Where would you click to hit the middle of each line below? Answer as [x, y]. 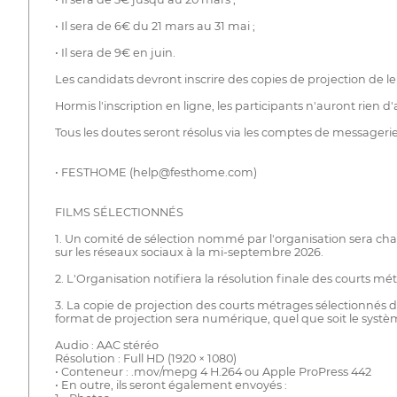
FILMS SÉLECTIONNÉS [119, 213]
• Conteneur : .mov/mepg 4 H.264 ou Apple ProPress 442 [213, 372]
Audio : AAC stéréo [106, 346]
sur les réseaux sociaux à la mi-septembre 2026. [189, 253]
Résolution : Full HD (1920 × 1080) [145, 359]
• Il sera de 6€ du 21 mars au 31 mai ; [155, 27]
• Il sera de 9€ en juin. [115, 53]
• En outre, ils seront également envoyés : [171, 385]
